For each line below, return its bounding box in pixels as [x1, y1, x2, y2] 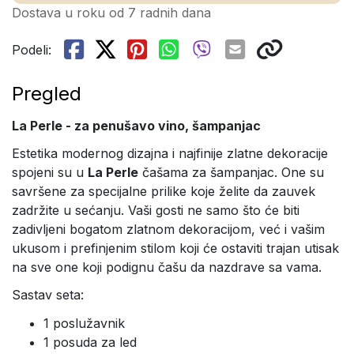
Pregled [12, 82, 81, 105]
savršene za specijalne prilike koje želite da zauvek [12, 183, 315, 200]
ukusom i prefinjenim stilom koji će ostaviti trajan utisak [12, 240, 339, 257]
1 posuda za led [43, 333, 137, 350]
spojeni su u [12, 164, 88, 181]
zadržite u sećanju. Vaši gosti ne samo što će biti [12, 202, 299, 219]
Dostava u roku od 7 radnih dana [12, 5, 211, 21]
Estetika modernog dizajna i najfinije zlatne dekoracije [12, 145, 328, 162]
